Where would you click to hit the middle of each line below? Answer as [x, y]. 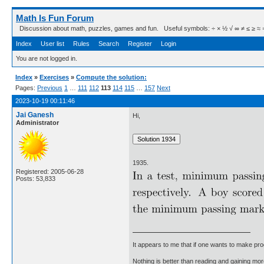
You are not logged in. [47, 58]
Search [109, 44]
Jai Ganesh [35, 115]
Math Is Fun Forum [55, 18]
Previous [50, 88]
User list [52, 44]
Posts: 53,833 [36, 179]
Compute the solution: [111, 77]
